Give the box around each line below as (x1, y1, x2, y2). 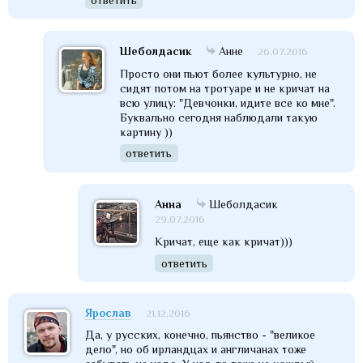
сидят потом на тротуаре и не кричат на (120, 81, 331, 95)
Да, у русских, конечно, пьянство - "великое (85, 328, 315, 342)
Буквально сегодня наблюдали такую (120, 110, 318, 124)
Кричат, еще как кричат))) (155, 235, 293, 249)
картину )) (120, 125, 173, 139)
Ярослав (85, 305, 131, 319)
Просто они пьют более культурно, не (120, 66, 318, 80)
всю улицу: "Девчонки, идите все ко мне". (120, 96, 336, 109)
